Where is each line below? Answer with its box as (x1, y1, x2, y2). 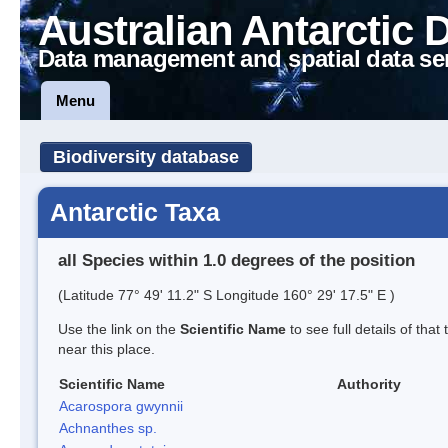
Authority (337, 375, 401, 392)
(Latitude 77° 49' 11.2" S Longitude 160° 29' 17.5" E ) (58, 286, 395, 303)
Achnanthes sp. (59, 419, 157, 436)
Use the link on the (58, 320, 180, 337)
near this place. (58, 340, 155, 357)
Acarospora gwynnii (59, 397, 183, 414)
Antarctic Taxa (50, 198, 220, 226)
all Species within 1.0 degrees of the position (58, 250, 415, 270)
